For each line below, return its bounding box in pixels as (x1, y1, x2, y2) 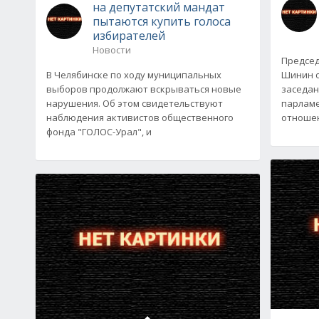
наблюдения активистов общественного (46, 110, 234, 124)
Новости (93, 43, 131, 56)
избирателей (93, 27, 165, 43)
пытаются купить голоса (93, 13, 231, 29)
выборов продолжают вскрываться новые (46, 82, 241, 95)
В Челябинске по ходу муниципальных (46, 68, 221, 81)
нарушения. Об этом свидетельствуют (46, 96, 223, 110)
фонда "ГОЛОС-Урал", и (46, 125, 152, 138)
